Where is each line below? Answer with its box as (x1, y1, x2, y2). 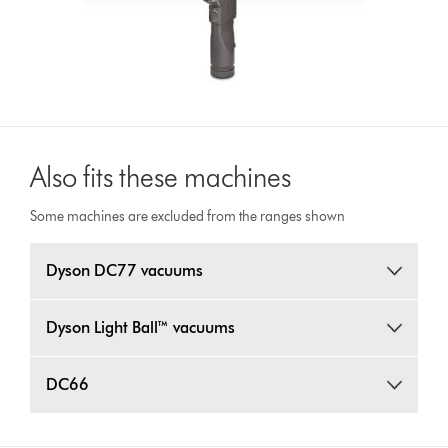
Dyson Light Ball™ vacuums (46, 317, 236, 337)
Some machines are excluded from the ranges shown (30, 207, 346, 225)
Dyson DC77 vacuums (46, 260, 204, 280)
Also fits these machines (30, 159, 292, 194)
